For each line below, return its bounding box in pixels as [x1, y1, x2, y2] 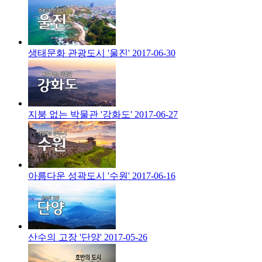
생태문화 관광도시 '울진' [28, 48, 130, 58]
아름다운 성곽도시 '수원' [28, 171, 130, 181]
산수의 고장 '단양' [28, 232, 102, 243]
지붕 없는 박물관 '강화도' [28, 109, 132, 120]
